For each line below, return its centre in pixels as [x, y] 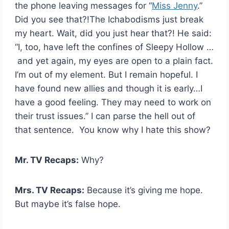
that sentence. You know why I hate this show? [113, 130]
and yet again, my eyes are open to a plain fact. [114, 61]
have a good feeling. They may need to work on [113, 102]
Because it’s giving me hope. [144, 190]
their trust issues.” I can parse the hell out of [105, 116]
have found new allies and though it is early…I [109, 88]
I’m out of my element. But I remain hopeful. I [107, 74]
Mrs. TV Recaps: [50, 190]
